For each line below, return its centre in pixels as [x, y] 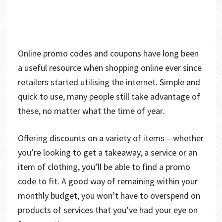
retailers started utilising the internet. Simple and [109, 82]
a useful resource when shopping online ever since [110, 67]
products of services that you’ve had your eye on [108, 210]
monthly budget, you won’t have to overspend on [109, 195]
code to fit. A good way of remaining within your [108, 181]
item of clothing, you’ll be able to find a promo [104, 166]
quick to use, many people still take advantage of [109, 96]
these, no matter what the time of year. [92, 111]
